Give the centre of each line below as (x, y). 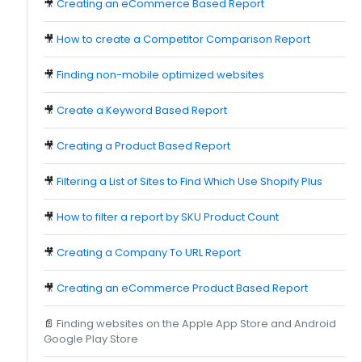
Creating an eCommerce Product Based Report (182, 288)
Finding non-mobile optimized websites (160, 74)
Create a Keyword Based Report (142, 110)
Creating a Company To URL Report (149, 252)
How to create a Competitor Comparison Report (183, 39)
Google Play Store (91, 339)
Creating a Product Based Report (143, 145)
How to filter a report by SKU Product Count (168, 217)
